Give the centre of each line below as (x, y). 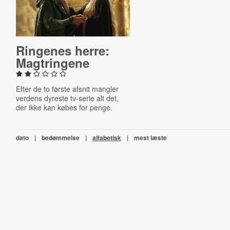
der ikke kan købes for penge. (64, 107)
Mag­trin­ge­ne (52, 63)
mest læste (150, 138)
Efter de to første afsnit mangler (67, 89)
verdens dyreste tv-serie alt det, (67, 98)
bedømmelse (60, 138)
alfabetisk (107, 138)
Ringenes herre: (62, 50)
